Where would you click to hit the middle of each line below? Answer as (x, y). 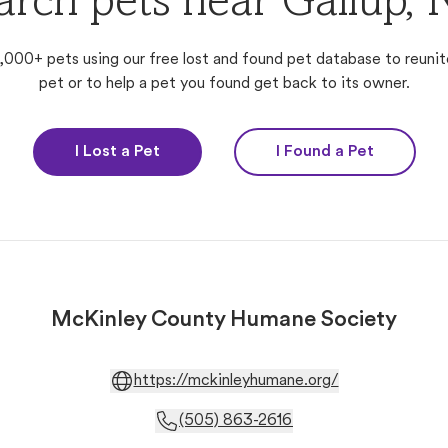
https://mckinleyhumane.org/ (236, 381)
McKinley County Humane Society (224, 320)
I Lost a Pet (117, 152)
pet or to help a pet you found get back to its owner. (224, 84)
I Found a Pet (324, 152)
